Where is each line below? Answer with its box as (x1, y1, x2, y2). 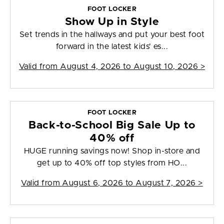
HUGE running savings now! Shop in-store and (23, 147, 200, 155)
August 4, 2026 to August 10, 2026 (60, 62, 198, 71)
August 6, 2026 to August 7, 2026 (62, 179, 196, 187)
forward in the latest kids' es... (55, 42, 168, 51)
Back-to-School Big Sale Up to (28, 120, 195, 131)
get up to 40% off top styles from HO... (36, 159, 187, 167)
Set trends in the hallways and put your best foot (19, 30, 205, 39)
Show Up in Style (64, 16, 159, 27)
